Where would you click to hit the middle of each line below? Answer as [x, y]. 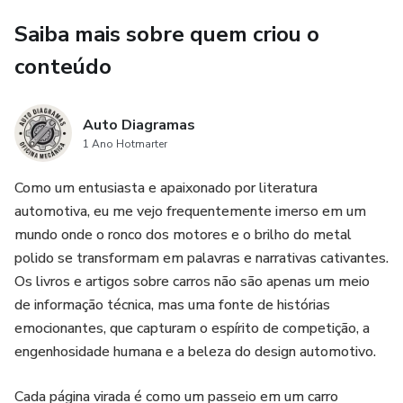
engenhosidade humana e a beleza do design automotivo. [195, 352]
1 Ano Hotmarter [125, 144]
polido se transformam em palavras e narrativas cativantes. [201, 258]
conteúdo [63, 67]
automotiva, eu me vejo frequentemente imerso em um [190, 211]
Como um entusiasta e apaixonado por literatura [166, 188]
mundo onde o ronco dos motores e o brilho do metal [183, 235]
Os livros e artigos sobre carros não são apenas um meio [192, 282]
